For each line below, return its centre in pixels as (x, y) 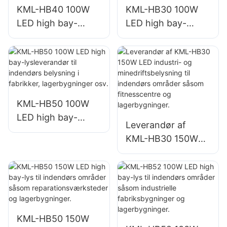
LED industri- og (160, 152)
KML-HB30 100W (162, 10)
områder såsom (159, 193)
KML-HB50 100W (53, 103)
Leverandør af (156, 125)
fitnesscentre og (161, 207)
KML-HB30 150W (162, 138)
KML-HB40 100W (53, 10)
